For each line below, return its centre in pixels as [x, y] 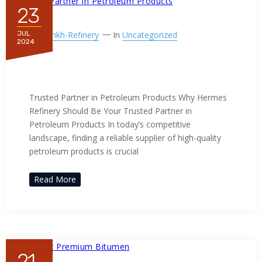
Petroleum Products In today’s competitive [110, 124]
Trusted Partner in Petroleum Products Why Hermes [128, 97]
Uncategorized [150, 35]
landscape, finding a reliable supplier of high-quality [125, 137]
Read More [55, 179]
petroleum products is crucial [84, 151]
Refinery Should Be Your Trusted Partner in [111, 111]
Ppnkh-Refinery [70, 35]
